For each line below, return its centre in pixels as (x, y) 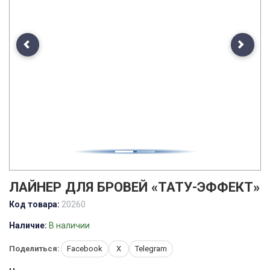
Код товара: (34, 204)
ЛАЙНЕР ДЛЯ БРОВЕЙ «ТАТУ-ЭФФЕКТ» (134, 187)
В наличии (69, 225)
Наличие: (28, 225)
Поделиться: (34, 249)
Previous (43, 50)
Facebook (85, 249)
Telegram (151, 249)
